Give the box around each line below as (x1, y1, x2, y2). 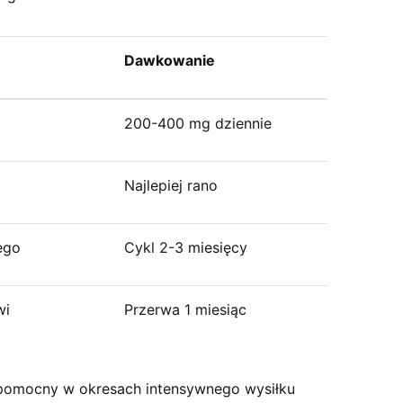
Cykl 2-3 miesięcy (124, 238, 247, 256)
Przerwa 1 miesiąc (124, 300, 246, 318)
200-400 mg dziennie (124, 114, 272, 132)
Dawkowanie (124, 51, 215, 69)
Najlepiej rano (124, 176, 218, 194)
